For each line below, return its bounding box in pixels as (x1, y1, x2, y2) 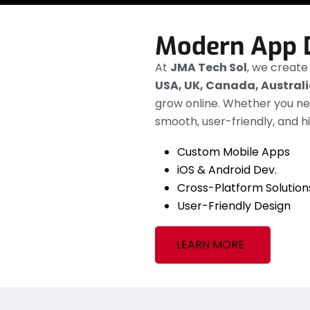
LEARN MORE (176, 237, 244, 253)
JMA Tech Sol (170, 60, 247, 76)
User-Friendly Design (177, 198, 291, 215)
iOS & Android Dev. (177, 162, 277, 179)
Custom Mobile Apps (177, 144, 290, 161)
